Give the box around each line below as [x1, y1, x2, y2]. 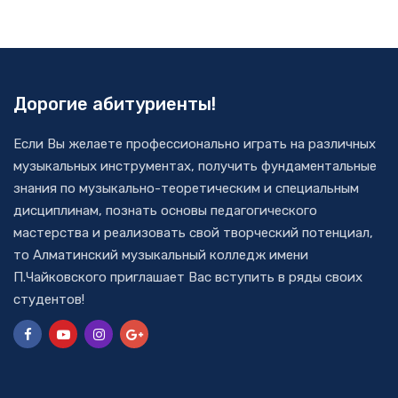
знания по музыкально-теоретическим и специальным [13, 180, 359, 197]
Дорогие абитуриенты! [13, 93, 216, 115]
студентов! [13, 291, 84, 308]
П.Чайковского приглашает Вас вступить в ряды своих [13, 269, 362, 286]
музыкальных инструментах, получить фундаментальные [13, 158, 377, 175]
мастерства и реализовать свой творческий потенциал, [13, 225, 373, 242]
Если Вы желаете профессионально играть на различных [13, 136, 376, 153]
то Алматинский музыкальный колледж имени [13, 247, 308, 264]
